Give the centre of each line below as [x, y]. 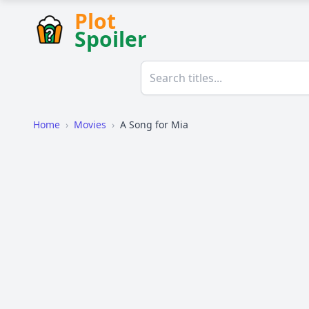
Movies [90, 124]
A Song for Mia [154, 124]
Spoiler [111, 39]
